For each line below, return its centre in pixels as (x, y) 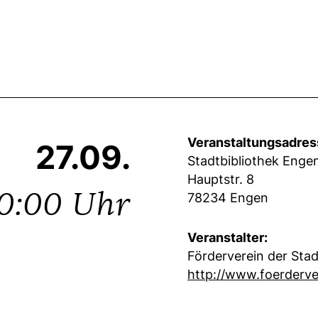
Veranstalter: (227, 237)
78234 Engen (228, 197)
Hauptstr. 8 (221, 179)
